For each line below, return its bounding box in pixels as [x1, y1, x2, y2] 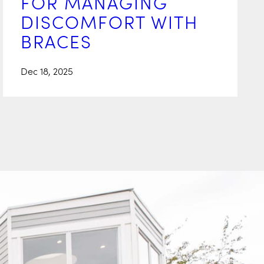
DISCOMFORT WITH [21, 9, 198, 34]
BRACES [21, 28, 92, 54]
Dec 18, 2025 [21, 64, 73, 78]
